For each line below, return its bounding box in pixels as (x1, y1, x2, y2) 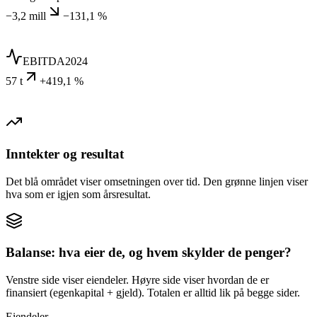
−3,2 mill (6, 10, 46, 23)
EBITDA (23, 55, 65, 68)
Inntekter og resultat (6, 146, 124, 162)
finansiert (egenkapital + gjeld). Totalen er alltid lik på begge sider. (6, 287, 300, 299)
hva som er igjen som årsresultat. (6, 188, 151, 200)
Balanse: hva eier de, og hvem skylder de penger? (6, 245, 292, 260)
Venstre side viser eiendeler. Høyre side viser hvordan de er (6, 274, 269, 287)
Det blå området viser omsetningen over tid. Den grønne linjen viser (6, 175, 308, 188)
